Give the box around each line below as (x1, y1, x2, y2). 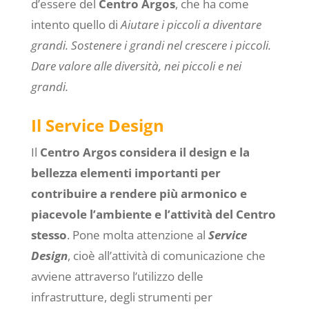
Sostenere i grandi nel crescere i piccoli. (70, 37, 271, 54)
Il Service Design (30, 114, 164, 137)
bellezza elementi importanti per (30, 165, 221, 181)
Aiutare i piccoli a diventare (120, 17, 261, 33)
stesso (30, 227, 67, 243)
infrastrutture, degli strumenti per (30, 289, 212, 306)
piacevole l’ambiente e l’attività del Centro (30, 206, 276, 223)
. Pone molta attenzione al (66, 227, 208, 243)
